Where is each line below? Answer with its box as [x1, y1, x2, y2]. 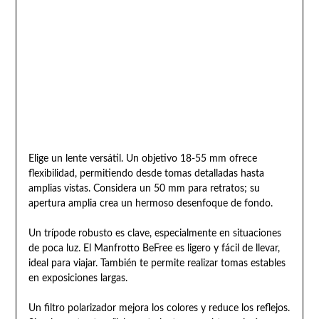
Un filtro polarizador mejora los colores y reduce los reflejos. [28, 303, 290, 313]
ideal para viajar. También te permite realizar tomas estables [28, 258, 286, 268]
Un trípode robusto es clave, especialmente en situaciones [28, 228, 281, 239]
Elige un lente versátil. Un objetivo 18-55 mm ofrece [28, 153, 257, 164]
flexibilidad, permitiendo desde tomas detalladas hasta [28, 168, 264, 179]
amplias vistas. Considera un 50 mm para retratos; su [28, 183, 260, 194]
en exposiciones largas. [28, 273, 127, 283]
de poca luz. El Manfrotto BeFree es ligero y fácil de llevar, [28, 243, 280, 253]
